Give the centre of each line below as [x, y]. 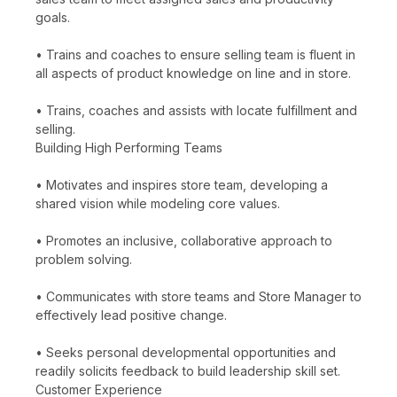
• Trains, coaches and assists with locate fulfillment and [196, 110]
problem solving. [84, 259]
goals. [53, 17]
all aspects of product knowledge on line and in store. [193, 73]
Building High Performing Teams [129, 147]
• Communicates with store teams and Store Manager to [198, 296]
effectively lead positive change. [131, 315]
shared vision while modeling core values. [158, 203]
